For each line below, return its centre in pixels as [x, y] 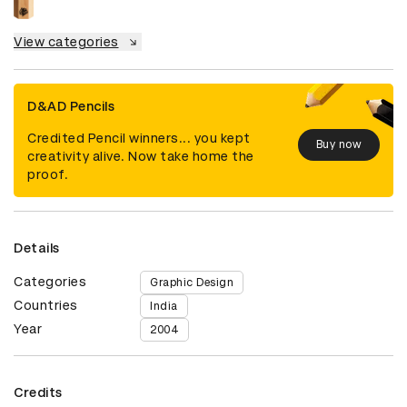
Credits [38, 392]
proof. [48, 174]
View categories [66, 41]
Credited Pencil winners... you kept [139, 138]
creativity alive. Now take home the [141, 156]
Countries [46, 305]
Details [37, 248]
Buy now [338, 145]
